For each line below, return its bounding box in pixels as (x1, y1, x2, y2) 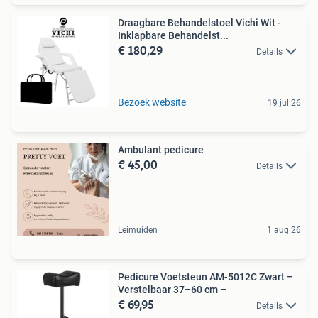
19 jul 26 (268, 98, 301, 109)
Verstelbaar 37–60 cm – (118, 284, 226, 296)
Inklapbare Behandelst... (118, 30, 229, 42)
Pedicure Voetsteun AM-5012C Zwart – (118, 271, 293, 283)
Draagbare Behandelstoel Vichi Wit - (118, 17, 281, 29)
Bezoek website (118, 97, 186, 109)
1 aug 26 (267, 225, 301, 236)
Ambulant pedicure (118, 144, 204, 156)
